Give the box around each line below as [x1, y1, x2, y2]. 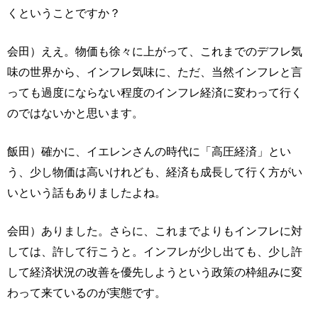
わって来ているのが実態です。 [7, 286, 166, 299]
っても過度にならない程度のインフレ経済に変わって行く [7, 86, 302, 99]
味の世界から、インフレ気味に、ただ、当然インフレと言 [7, 65, 302, 78]
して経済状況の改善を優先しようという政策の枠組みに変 [7, 265, 302, 278]
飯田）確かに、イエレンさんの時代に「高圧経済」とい [7, 145, 291, 158]
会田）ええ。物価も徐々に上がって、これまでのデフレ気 [7, 45, 302, 57]
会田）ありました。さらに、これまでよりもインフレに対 [7, 224, 302, 237]
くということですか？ [7, 6, 121, 19]
